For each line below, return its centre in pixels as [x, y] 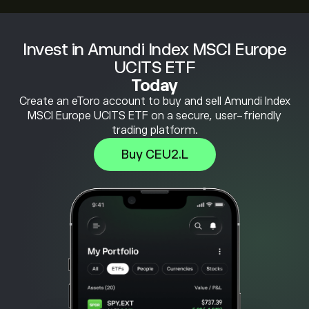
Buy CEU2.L [154, 154]
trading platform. [154, 130]
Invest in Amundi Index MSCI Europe [154, 49]
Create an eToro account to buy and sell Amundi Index [154, 101]
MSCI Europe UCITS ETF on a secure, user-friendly [154, 116]
